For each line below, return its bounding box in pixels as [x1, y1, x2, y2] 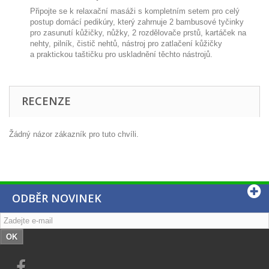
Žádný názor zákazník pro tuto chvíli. [9, 130, 139, 139]
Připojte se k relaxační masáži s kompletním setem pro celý [30, 7, 240, 16]
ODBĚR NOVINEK [12, 191, 101, 205]
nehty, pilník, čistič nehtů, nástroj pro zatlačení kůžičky [30, 39, 222, 48]
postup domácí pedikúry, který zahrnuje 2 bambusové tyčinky [30, 17, 244, 26]
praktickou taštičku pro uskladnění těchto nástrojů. [37, 50, 213, 59]
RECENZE [22, 94, 71, 108]
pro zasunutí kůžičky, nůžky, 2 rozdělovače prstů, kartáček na [30, 28, 246, 37]
